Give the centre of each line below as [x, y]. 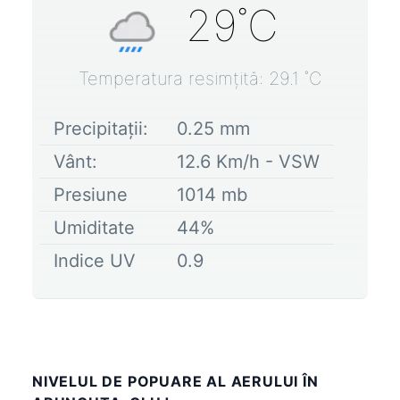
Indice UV [95, 260]
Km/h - [245, 161]
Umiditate [94, 227]
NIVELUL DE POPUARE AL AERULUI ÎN [175, 381]
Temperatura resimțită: [174, 78]
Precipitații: [101, 128]
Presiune [91, 194]
